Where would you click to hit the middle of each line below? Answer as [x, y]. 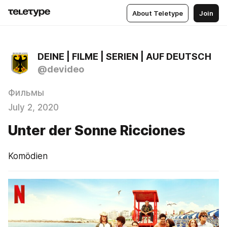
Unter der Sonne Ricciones [97, 130]
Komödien [28, 156]
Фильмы [26, 93]
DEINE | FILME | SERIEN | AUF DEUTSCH [124, 56]
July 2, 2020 [33, 107]
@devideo [61, 69]
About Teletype [158, 13]
